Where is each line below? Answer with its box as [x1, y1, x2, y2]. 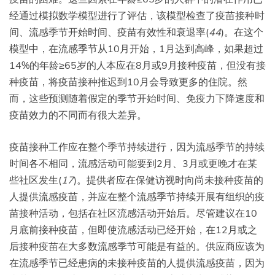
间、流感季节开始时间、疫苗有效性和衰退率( [9, 25, 209, 38]
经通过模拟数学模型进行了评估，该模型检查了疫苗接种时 [9, 9, 265, 21]
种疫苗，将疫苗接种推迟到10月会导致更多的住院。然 [9, 75, 247, 88]
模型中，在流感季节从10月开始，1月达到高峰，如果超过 [9, 42, 263, 55]
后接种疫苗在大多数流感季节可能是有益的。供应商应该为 [9, 239, 265, 252]
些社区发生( [9, 173, 61, 186]
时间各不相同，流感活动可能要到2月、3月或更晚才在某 [9, 157, 257, 169]
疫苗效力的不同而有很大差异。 [9, 108, 147, 121]
